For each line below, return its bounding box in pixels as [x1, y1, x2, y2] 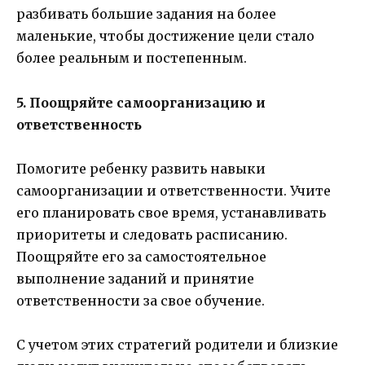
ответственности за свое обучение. [16, 292, 265, 309]
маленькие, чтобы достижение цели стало [16, 28, 314, 45]
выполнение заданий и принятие [16, 270, 254, 287]
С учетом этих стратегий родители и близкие [16, 336, 338, 353]
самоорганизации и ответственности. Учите [16, 182, 331, 199]
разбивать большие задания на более [16, 6, 276, 23]
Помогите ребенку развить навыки [16, 160, 266, 177]
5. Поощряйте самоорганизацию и [16, 94, 266, 111]
